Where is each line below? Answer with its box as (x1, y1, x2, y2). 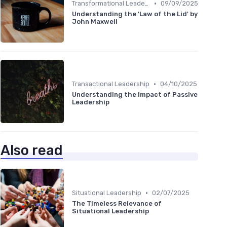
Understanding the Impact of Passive (72, 91, 198, 99)
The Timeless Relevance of (72, 200, 162, 208)
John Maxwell (72, 18, 118, 26)
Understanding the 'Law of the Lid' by (72, 10, 198, 18)
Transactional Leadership (72, 80, 149, 88)
